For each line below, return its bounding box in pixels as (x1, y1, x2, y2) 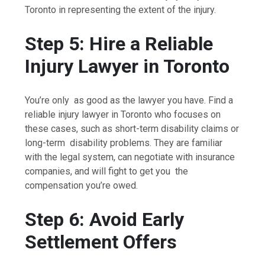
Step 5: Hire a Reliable (25, 33, 214, 56)
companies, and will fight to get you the (25, 165, 189, 177)
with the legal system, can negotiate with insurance (25, 151, 235, 163)
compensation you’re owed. (25, 179, 138, 191)
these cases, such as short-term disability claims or (25, 122, 240, 134)
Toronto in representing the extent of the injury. (25, 4, 216, 15)
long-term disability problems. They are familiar (25, 137, 223, 148)
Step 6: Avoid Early (25, 208, 185, 231)
